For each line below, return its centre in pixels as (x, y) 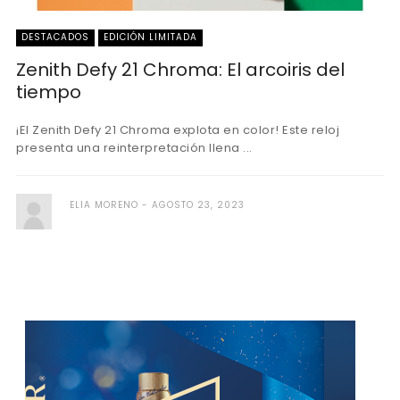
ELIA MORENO (104, 205)
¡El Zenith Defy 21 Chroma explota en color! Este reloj (178, 130)
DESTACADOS (55, 37)
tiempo (49, 92)
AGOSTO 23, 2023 (198, 205)
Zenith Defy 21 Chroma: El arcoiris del (180, 70)
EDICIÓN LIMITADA (150, 37)
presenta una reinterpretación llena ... (134, 148)
